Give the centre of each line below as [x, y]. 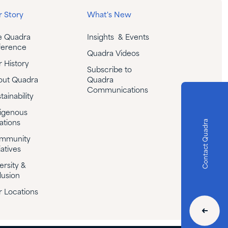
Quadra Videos [113, 54]
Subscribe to [109, 70]
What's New [109, 15]
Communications [117, 90]
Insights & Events [118, 37]
